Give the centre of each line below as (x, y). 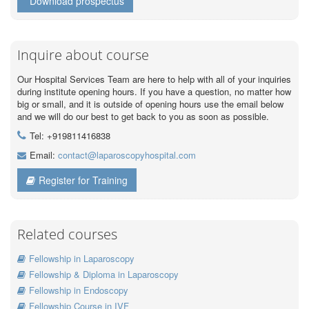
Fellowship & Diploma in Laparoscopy (104, 274)
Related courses (67, 234)
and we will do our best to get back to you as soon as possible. (143, 116)
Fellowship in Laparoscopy (82, 258)
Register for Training (83, 180)
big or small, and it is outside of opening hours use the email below (150, 103)
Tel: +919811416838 (70, 135)
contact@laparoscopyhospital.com (127, 154)
